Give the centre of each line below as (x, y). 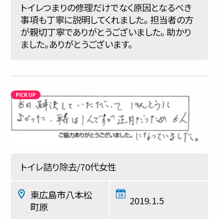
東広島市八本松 (61, 195)
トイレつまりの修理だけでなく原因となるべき (106, 7)
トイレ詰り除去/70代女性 (68, 167)
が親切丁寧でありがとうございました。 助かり (106, 32)
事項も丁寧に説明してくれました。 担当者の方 (107, 20)
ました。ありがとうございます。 (77, 44)
